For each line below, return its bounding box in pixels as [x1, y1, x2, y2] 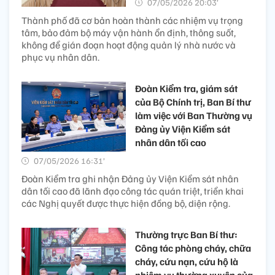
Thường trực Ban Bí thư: [135, 228, 238, 241]
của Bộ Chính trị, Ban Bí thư [135, 96, 251, 109]
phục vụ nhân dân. [21, 51, 99, 64]
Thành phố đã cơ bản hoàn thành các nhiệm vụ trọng [21, 14, 243, 27]
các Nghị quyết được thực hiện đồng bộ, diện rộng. [21, 197, 230, 210]
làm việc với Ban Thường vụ [135, 109, 252, 122]
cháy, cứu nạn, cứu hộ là [135, 255, 238, 268]
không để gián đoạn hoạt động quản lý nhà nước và [21, 39, 236, 52]
